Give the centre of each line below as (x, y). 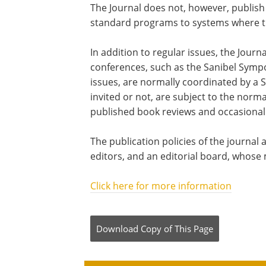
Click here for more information (161, 186)
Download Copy (129, 229)
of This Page (189, 229)
